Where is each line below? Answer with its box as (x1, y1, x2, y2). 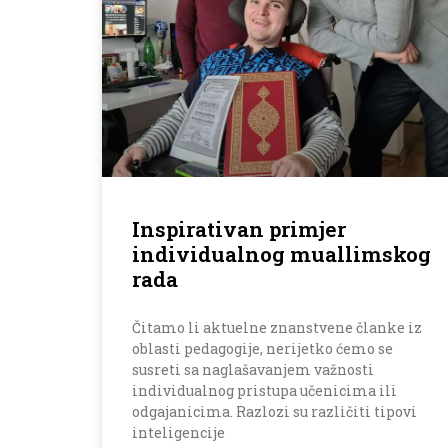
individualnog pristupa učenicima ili (132, 381, 397, 401)
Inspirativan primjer (132, 215, 346, 244)
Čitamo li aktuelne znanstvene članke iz (132, 318, 422, 338)
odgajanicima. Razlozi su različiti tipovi (132, 402, 417, 422)
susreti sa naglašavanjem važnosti (132, 360, 374, 380)
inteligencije (132, 423, 225, 443)
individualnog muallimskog (132, 240, 431, 269)
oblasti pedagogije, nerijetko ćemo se (132, 339, 393, 359)
